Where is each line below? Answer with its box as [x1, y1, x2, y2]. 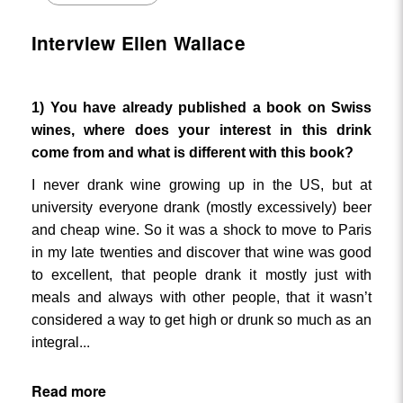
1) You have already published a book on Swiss [31, 100, 372, 116]
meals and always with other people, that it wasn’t [31, 290, 372, 306]
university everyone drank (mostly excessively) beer [31, 200, 372, 216]
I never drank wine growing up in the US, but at [31, 177, 372, 193]
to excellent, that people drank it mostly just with [31, 267, 372, 283]
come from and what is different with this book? [31, 145, 354, 161]
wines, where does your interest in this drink [31, 122, 372, 139]
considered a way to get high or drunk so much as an [31, 312, 372, 328]
